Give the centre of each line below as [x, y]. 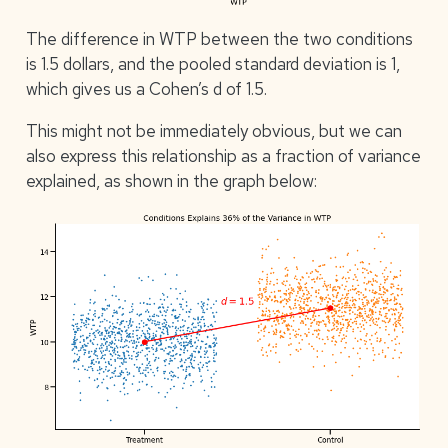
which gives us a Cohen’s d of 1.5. [146, 88]
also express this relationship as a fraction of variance [223, 155]
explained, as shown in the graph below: [171, 180]
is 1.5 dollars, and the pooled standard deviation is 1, [212, 63]
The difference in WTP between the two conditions [219, 38]
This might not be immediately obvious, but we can [213, 130]
